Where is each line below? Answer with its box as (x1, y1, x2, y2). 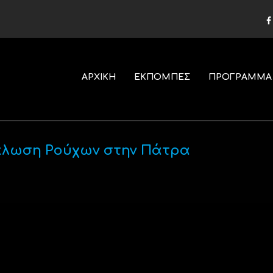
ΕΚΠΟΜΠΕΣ (133, 73, 190, 82)
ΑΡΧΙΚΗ (81, 73, 116, 82)
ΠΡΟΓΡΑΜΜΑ (208, 73, 272, 82)
